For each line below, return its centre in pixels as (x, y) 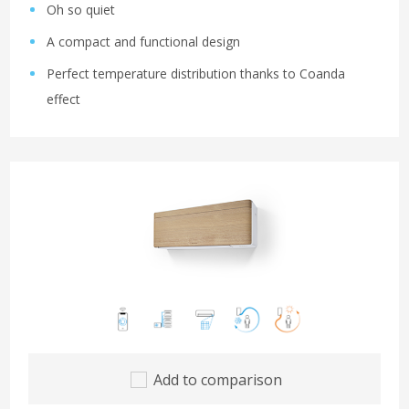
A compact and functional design (143, 42)
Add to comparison (218, 380)
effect (63, 100)
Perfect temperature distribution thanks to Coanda (196, 74)
